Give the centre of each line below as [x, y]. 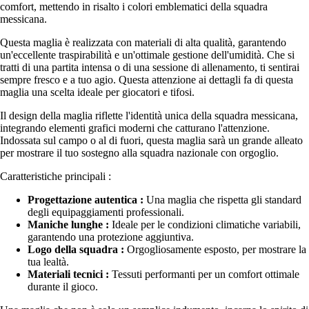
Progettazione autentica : [86, 199]
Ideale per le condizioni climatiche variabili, [205, 224]
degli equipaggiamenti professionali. [106, 212]
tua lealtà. [48, 261]
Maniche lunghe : [68, 224]
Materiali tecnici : [68, 274]
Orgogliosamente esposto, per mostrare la [215, 249]
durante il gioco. [63, 286]
